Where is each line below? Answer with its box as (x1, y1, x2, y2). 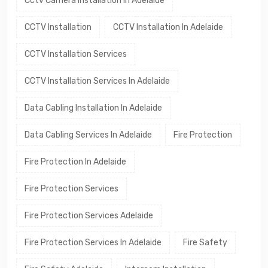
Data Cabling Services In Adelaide (25, 129, 152, 140)
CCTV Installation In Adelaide (113, 22, 223, 32)
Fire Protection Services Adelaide (25, 210, 153, 221)
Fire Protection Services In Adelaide (25, 237, 162, 248)
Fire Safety (183, 237, 227, 248)
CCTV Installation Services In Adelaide (25, 75, 170, 86)
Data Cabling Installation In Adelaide (25, 102, 162, 113)
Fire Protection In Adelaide (25, 156, 126, 167)
